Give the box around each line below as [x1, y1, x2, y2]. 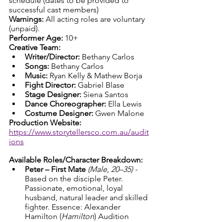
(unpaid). [9, 24, 40, 33]
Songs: [25, 61, 49, 71]
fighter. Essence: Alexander [25, 202, 122, 212]
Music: [25, 71, 48, 80]
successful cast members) [9, 5, 99, 14]
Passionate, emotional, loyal [25, 183, 125, 193]
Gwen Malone [93, 109, 144, 118]
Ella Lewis [106, 99, 142, 109]
